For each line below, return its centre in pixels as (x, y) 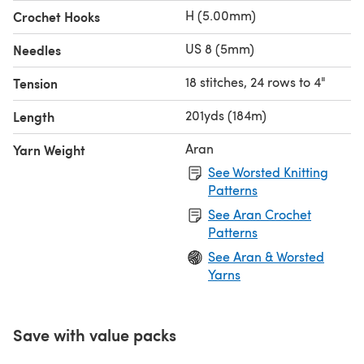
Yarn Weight (49, 149)
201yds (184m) (226, 115)
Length (34, 116)
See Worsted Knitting (268, 171)
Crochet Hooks (56, 16)
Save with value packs (95, 334)
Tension (35, 83)
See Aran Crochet (260, 214)
